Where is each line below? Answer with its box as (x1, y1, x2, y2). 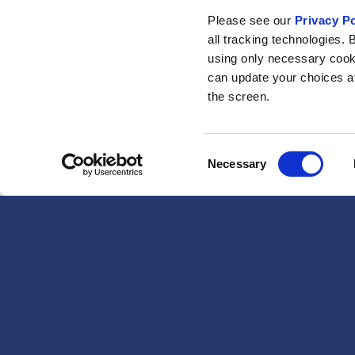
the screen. (208, 90, 270, 104)
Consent (207, 147, 251, 161)
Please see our (208, 13, 295, 28)
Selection (207, 166, 256, 180)
